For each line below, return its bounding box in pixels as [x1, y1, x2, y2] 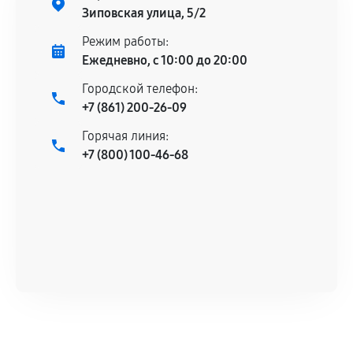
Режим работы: [82, 34, 169, 49]
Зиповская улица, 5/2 [82, 6, 206, 20]
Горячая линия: [82, 128, 169, 143]
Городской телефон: [82, 81, 198, 96]
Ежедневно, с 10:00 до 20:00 [82, 53, 247, 68]
